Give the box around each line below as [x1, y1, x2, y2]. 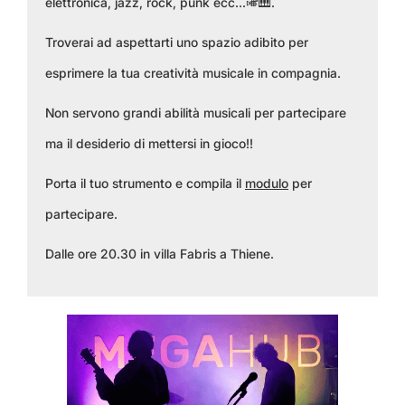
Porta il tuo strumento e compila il [45, 175, 245, 191]
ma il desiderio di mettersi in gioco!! [45, 136, 253, 151]
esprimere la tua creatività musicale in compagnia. [45, 65, 341, 80]
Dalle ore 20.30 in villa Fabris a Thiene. [45, 246, 274, 261]
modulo [245, 175, 288, 191]
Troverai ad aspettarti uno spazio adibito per [45, 34, 308, 50]
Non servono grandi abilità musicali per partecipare [45, 105, 346, 120]
